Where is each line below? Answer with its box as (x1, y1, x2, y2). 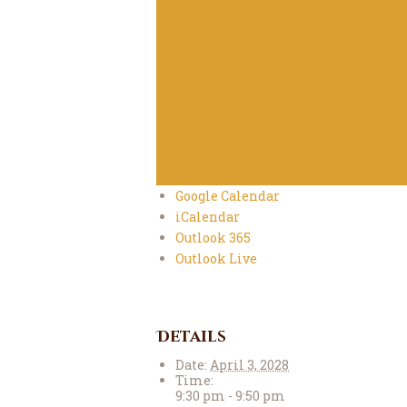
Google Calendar (175, 187, 280, 205)
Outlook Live (175, 250, 257, 268)
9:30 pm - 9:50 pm (175, 386, 285, 404)
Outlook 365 (175, 229, 251, 247)
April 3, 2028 (210, 355, 289, 373)
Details (156, 326, 226, 347)
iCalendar (175, 208, 240, 226)
